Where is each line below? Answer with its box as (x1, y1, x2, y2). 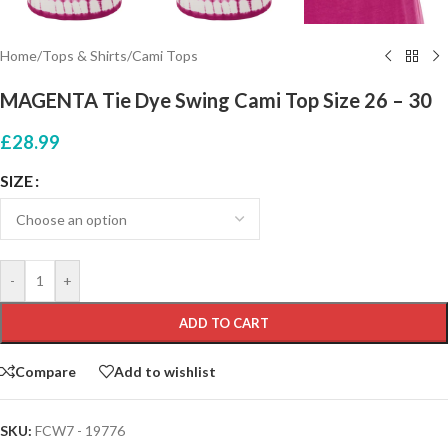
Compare (15, 362, 76, 380)
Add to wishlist (114, 362, 216, 380)
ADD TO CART (179, 315, 269, 332)
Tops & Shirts (42, 47, 127, 65)
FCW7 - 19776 (35, 422, 125, 440)
